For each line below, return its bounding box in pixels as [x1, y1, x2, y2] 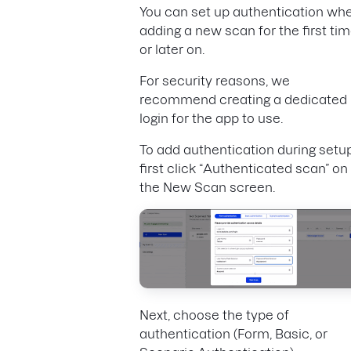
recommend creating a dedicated [139, 92, 347, 107]
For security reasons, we [139, 74, 290, 89]
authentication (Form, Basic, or [139, 327, 327, 342]
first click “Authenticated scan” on [139, 161, 348, 176]
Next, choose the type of [139, 308, 289, 323]
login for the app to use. [139, 111, 283, 126]
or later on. [139, 42, 208, 57]
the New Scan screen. [139, 180, 275, 195]
